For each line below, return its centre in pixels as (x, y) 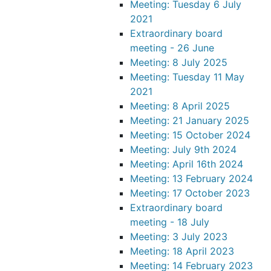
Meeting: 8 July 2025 (179, 62)
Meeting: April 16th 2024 (187, 164)
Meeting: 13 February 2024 (191, 178)
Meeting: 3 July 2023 (179, 237)
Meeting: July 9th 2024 (183, 149)
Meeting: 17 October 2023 (190, 193)
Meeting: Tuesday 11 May (187, 77)
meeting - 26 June (172, 48)
